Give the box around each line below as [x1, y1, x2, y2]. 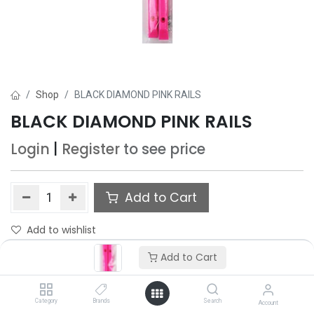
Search [203, 297, 222, 304]
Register [62, 139, 120, 159]
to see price [123, 139, 205, 159]
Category [34, 297, 57, 304]
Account [258, 299, 278, 306]
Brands [93, 297, 111, 304]
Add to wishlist [27, 223, 96, 237]
